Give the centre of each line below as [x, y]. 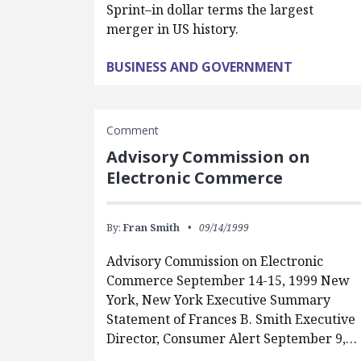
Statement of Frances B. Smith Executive [231, 320]
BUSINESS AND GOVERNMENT [199, 67]
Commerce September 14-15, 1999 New [228, 281]
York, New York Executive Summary [218, 300]
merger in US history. [172, 29]
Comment [133, 131]
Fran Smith [151, 228]
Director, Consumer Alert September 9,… [232, 339]
